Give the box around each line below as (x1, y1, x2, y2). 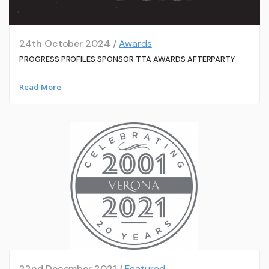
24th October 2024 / (19, 37, 119, 50)
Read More (19, 82, 61, 93)
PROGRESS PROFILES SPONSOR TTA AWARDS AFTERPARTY (19, 53, 235, 64)
